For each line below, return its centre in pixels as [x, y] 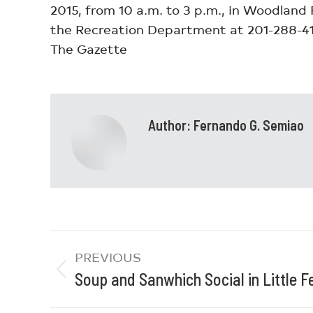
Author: [169, 125]
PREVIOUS [108, 257]
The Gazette [89, 49]
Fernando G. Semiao [247, 125]
